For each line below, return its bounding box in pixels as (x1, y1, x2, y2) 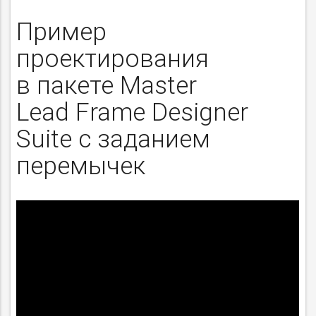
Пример (16, 16, 107, 47)
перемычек (16, 150, 146, 181)
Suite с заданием (16, 123, 211, 154)
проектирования (16, 42, 209, 73)
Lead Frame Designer (16, 96, 249, 127)
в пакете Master (16, 69, 197, 100)
